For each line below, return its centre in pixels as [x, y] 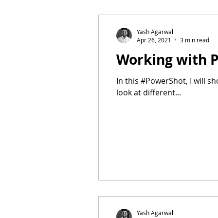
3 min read [195, 40]
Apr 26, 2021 [154, 40]
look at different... [149, 92]
